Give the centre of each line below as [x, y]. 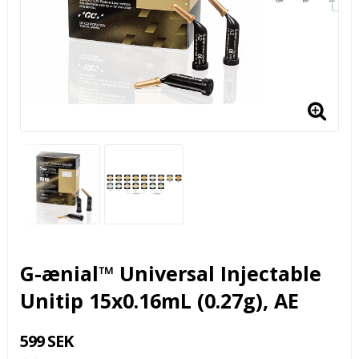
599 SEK [46, 341]
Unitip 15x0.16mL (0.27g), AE [159, 300]
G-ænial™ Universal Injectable [171, 273]
